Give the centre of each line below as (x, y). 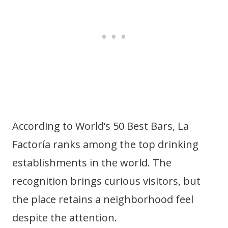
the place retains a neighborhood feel (103, 199)
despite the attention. (65, 217)
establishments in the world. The (92, 162)
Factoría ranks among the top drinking (105, 144)
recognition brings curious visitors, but (106, 181)
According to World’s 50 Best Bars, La (101, 126)
